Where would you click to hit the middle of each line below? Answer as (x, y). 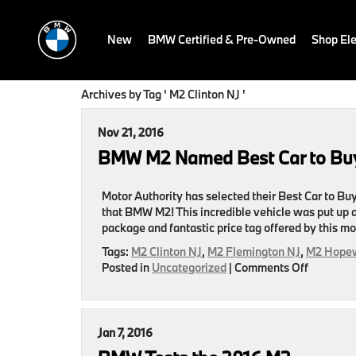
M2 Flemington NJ (254, 252)
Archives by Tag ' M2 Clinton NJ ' (163, 94)
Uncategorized (189, 267)
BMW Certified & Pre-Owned (222, 39)
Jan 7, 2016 (125, 333)
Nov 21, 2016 (131, 132)
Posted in (127, 267)
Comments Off (271, 267)
